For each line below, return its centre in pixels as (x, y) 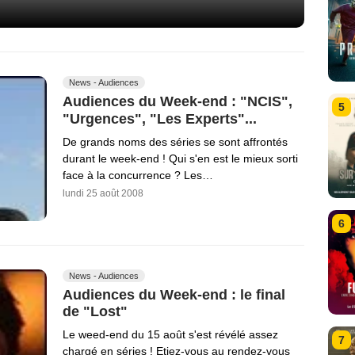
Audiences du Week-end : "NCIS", (177, 102)
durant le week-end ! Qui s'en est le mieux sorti (180, 158)
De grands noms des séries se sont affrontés (175, 141)
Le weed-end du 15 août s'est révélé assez (170, 335)
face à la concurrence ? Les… (138, 175)
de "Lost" (95, 312)
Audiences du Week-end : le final (174, 294)
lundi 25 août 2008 (103, 193)
